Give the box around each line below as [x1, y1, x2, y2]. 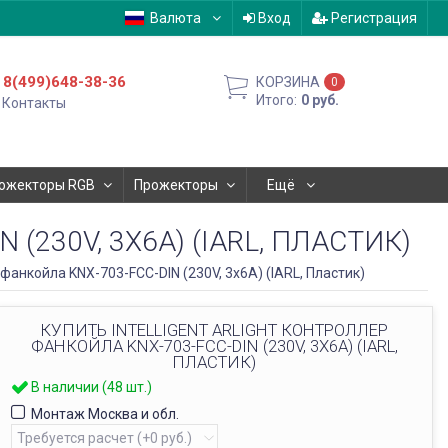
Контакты [2, 95, 67, 111]
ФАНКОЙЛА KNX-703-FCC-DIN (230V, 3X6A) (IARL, [30, 336, 398, 356]
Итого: [256, 92, 298, 108]
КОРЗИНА [256, 74, 321, 90]
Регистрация [327, 10, 417, 26]
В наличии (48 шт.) [31, 379, 152, 395]
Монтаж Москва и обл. [31, 406, 179, 423]
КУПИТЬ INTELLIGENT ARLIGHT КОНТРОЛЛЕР [40, 320, 388, 340]
